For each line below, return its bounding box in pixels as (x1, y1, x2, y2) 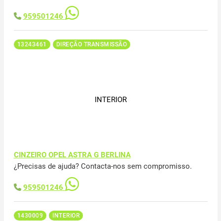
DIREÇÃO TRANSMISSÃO (56, 40, 127, 48)
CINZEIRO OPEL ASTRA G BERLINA (13, 150, 131, 159)
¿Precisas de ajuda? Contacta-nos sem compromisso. (13, 161, 192, 171)
